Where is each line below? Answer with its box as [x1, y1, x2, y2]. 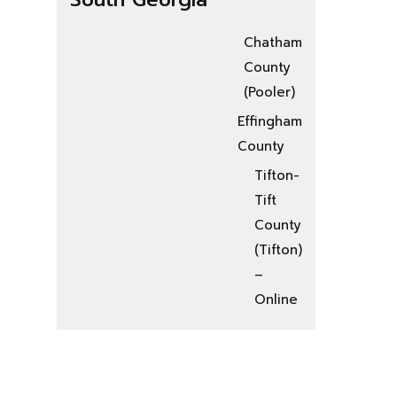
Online [254, 289, 298, 309]
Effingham [237, 111, 302, 131]
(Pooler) [244, 82, 295, 102]
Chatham [244, 32, 302, 52]
